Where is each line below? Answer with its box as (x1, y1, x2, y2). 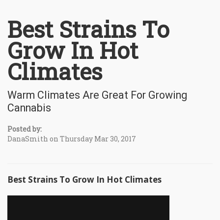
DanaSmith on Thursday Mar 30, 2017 (7, 134, 136, 143)
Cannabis (7, 101, 51, 114)
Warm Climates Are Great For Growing (7, 88, 187, 101)
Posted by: (7, 124, 42, 134)
